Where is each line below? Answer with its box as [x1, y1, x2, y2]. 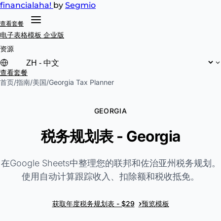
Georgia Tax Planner [49, 78, 114, 86]
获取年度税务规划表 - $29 [52, 199, 135, 208]
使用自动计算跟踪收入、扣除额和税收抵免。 [22, 171, 199, 182]
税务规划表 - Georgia [40, 127, 181, 145]
